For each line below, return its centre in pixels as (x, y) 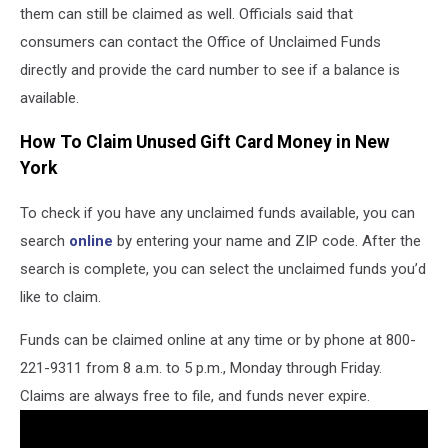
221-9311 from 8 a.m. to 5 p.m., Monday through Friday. (201, 368)
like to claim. (60, 297)
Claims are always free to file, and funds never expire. (195, 396)
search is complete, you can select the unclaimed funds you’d (223, 269)
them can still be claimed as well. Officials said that (186, 13)
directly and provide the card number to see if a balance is (210, 69)
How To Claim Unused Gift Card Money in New (205, 142)
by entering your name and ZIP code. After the (269, 241)
